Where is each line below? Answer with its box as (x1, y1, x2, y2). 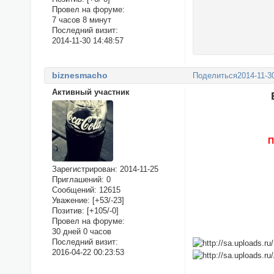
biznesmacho (51, 70, 108, 80)
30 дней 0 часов (51, 226, 111, 236)
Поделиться (193, 71, 238, 81)
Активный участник (51, 87, 130, 97)
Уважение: (51, 195, 90, 205)
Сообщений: (51, 185, 97, 194)
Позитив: (51, 206, 84, 215)
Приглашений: (51, 174, 104, 184)
